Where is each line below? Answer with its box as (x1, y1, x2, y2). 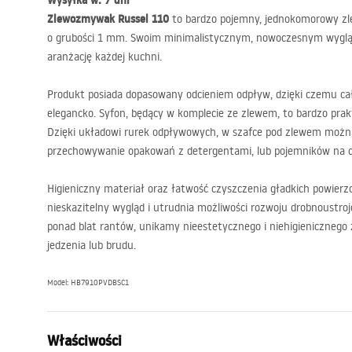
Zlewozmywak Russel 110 (47, 11, 172, 27)
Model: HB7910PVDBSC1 (47, 277, 129, 288)
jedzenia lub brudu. (47, 238, 136, 252)
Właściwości (47, 331, 122, 350)
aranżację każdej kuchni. (47, 49, 162, 64)
